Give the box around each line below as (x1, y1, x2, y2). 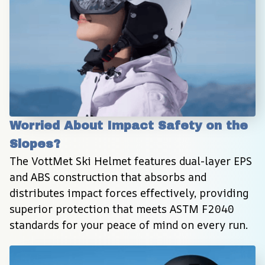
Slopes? (9, 137, 60, 150)
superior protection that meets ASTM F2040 (9, 201, 234, 216)
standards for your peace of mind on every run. (9, 217, 248, 232)
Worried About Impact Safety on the (9, 118, 248, 132)
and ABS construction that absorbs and (9, 169, 206, 184)
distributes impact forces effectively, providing (9, 185, 248, 200)
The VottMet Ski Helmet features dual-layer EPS (9, 153, 252, 168)
